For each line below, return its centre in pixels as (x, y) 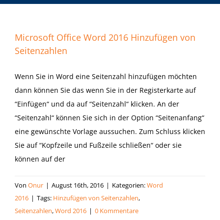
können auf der (40, 159)
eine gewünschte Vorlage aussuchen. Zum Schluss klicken (110, 131)
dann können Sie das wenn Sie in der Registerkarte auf (105, 90)
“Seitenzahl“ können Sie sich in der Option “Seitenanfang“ (110, 118)
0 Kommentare (117, 211)
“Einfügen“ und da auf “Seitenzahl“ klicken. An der (97, 104)
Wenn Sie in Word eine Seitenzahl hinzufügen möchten (106, 76)
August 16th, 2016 (78, 185)
